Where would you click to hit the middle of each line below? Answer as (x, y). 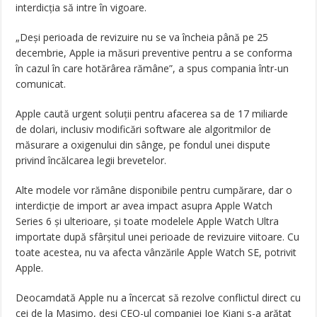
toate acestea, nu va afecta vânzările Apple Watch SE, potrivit (156, 252)
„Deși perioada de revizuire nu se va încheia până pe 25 (142, 37)
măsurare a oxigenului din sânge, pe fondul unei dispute (143, 144)
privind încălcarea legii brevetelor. (91, 160)
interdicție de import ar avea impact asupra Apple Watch (144, 205)
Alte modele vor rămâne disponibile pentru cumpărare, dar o (154, 190)
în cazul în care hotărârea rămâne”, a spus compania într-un (152, 68)
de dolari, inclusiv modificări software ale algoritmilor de (144, 129)
